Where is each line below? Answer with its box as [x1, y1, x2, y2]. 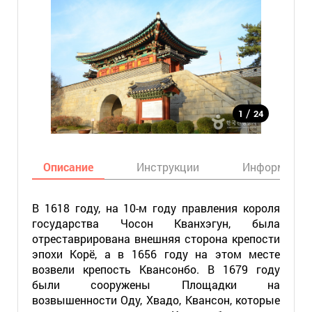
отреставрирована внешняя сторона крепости [31, 231, 281, 246]
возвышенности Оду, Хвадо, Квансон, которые [31, 292, 281, 307]
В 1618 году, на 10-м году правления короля [31, 201, 281, 215]
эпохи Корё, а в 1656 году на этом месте [31, 247, 281, 261]
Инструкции [136, 159, 199, 174]
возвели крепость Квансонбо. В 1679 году [31, 262, 281, 276]
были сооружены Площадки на [31, 277, 281, 292]
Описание [42, 159, 93, 174]
